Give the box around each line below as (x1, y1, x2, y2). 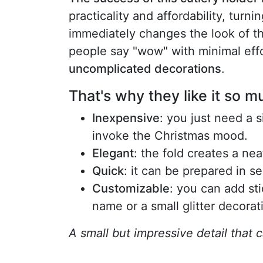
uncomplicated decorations (69, 61, 221, 76)
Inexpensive (92, 110, 160, 125)
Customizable (92, 181, 170, 195)
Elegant (92, 146, 134, 160)
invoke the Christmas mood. (92, 128, 248, 143)
